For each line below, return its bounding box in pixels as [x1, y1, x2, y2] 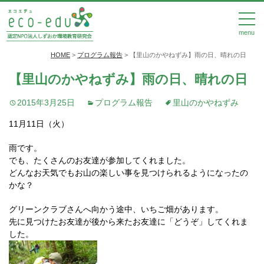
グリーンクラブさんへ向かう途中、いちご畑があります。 [9, 204, 223, 214]
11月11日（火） [9, 119, 69, 128]
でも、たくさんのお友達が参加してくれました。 [9, 156, 190, 165]
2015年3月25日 [17, 98, 75, 107]
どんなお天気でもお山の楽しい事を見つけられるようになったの [9, 168, 248, 177]
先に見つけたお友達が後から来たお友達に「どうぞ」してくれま [9, 217, 248, 226]
